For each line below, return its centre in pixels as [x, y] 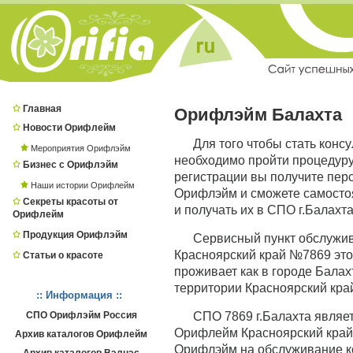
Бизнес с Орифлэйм [70, 165]
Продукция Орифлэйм [75, 235]
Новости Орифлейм [69, 128]
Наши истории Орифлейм [82, 185]
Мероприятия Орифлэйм [80, 148]
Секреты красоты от [70, 202]
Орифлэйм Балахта [258, 115]
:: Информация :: [80, 295]
